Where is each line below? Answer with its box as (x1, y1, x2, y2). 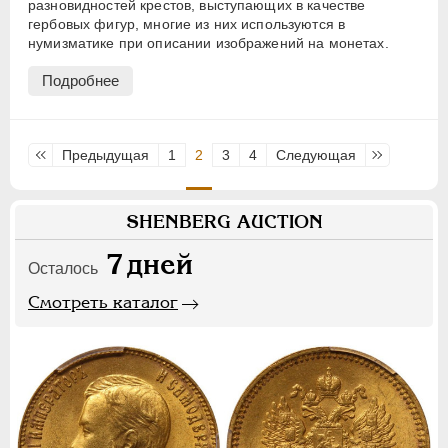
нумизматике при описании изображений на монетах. (28, 35, 389, 52)
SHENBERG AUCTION (125, 211, 323, 233)
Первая (38, 147, 87, 164)
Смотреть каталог (28, 292, 178, 313)
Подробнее (42, 72, 119, 90)
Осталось (28, 260, 98, 278)
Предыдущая (62, 147, 149, 164)
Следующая (276, 147, 356, 164)
